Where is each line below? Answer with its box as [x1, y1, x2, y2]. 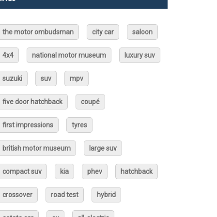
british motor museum [2, 144, 71, 152]
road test [51, 190, 78, 199]
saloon [132, 28, 153, 36]
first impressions [2, 121, 53, 129]
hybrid [97, 190, 116, 199]
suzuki [2, 74, 22, 82]
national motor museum [32, 51, 106, 59]
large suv [89, 144, 117, 152]
